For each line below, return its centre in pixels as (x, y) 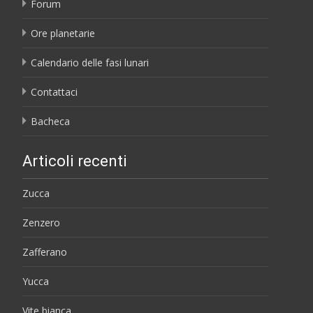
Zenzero (41, 222)
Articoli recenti (75, 161)
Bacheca (50, 121)
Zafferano (45, 252)
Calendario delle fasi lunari (90, 62)
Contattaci (54, 92)
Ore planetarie (63, 33)
